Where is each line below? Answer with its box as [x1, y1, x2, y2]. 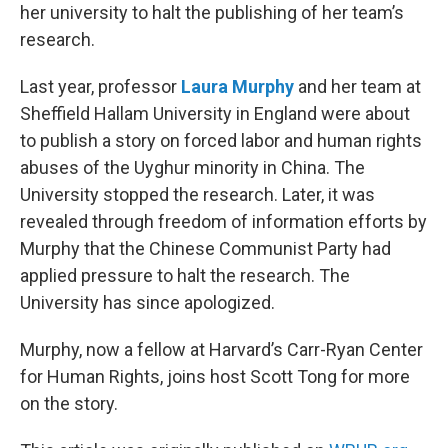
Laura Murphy [181, 76, 294, 97]
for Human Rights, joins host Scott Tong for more [20, 366, 410, 387]
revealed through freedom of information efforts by [20, 211, 427, 232]
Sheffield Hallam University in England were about [20, 103, 410, 124]
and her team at [294, 76, 421, 97]
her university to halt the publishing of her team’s [20, 2, 404, 23]
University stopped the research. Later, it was [20, 184, 375, 205]
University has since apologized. [20, 292, 275, 313]
